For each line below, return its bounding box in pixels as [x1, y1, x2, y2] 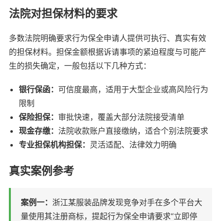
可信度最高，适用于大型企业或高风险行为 [58, 84, 208, 94]
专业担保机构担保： [19, 139, 90, 149]
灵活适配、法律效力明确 [90, 139, 177, 149]
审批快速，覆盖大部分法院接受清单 [58, 111, 184, 122]
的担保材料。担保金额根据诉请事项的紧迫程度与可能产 [9, 46, 206, 57]
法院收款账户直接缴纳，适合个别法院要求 [58, 125, 208, 136]
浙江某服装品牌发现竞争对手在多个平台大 [52, 197, 202, 207]
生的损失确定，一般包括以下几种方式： [9, 60, 151, 71]
